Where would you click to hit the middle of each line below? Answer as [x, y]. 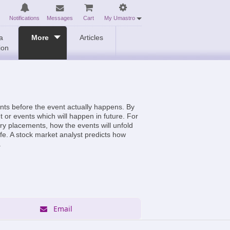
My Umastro [120, 18]
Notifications [24, 18]
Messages [60, 18]
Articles [91, 37]
